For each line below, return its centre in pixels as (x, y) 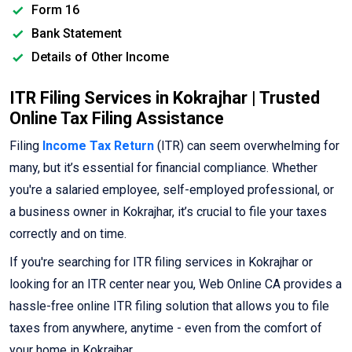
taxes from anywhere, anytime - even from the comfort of (166, 328)
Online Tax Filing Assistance (117, 119)
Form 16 (54, 10)
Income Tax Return (98, 146)
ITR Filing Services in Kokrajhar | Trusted (165, 98)
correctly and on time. (68, 234)
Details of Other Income (99, 57)
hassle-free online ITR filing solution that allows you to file (169, 306)
